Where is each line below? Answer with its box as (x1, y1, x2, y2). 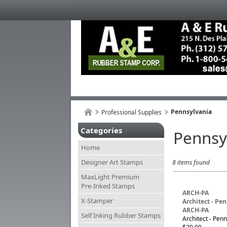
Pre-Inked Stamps (81, 181, 135, 191)
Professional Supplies (101, 108, 162, 117)
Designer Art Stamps (81, 158, 143, 167)
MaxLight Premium (81, 172, 139, 181)
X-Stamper (81, 196, 113, 205)
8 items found (172, 158, 210, 167)
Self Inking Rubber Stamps (81, 211, 161, 220)
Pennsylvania (171, 107, 212, 116)
